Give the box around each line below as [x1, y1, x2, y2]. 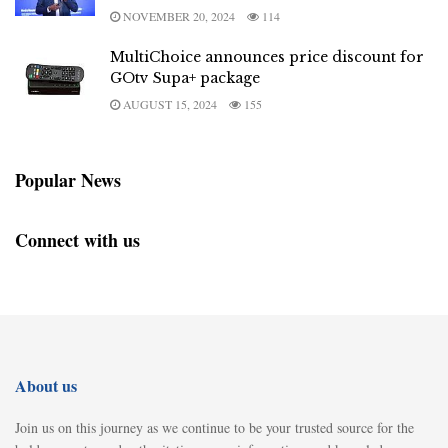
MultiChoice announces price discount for [110, 48, 424, 66]
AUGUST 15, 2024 [120, 96, 217, 112]
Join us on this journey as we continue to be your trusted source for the [15, 418, 414, 437]
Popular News [15, 167, 121, 193]
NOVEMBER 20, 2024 [120, 8, 235, 24]
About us [15, 374, 77, 397]
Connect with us [15, 227, 140, 253]
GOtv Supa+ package [110, 69, 260, 87]
